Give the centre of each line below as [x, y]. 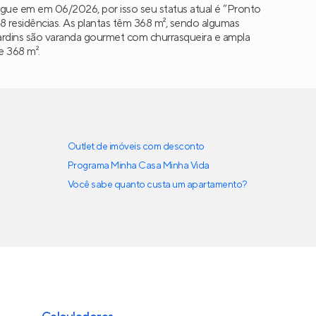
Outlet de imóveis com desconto [136, 146]
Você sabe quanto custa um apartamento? [158, 184]
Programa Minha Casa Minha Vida [139, 165]
